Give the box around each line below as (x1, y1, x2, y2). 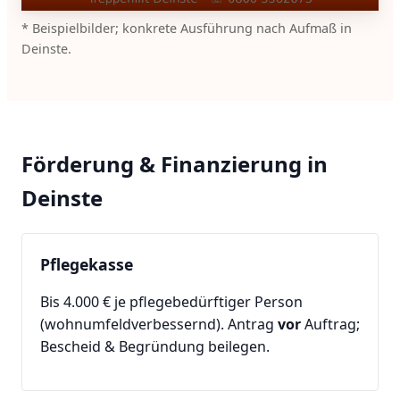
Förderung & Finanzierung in (21, 148, 328, 179)
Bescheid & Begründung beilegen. (40, 336, 270, 356)
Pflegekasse (40, 253, 133, 275)
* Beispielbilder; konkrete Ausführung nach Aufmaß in (21, 20, 352, 37)
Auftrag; (301, 313, 360, 334)
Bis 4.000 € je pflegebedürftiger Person (40, 291, 303, 312)
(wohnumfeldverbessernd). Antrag (40, 313, 278, 334)
